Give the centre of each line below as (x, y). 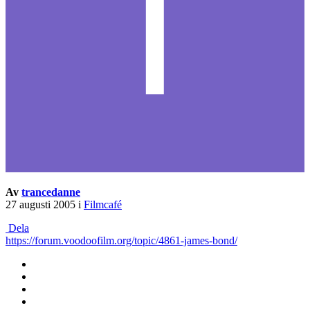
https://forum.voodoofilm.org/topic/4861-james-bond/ (121, 241)
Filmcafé (103, 205)
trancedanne (51, 192)
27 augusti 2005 (40, 205)
